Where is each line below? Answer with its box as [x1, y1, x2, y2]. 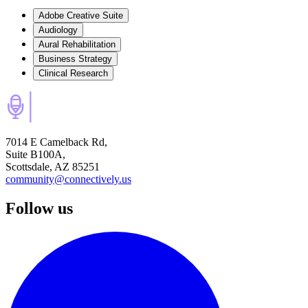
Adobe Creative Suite [38, 10, 123, 21]
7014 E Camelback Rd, [5, 136, 107, 148]
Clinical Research [38, 68, 108, 79]
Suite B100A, [5, 148, 65, 161]
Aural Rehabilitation [38, 39, 115, 50]
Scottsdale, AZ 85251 [5, 161, 100, 173]
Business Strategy [38, 54, 112, 65]
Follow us [5, 199, 73, 217]
